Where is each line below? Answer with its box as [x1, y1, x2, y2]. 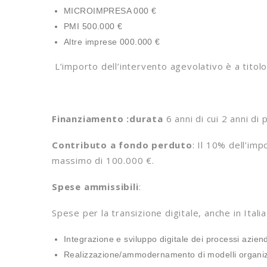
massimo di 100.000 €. [52, 154, 154, 166]
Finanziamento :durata [52, 113, 163, 125]
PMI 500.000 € [64, 21, 123, 31]
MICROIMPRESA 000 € [64, 6, 157, 15]
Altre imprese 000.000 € [64, 37, 160, 46]
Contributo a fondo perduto [52, 139, 193, 151]
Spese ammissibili [52, 181, 139, 193]
